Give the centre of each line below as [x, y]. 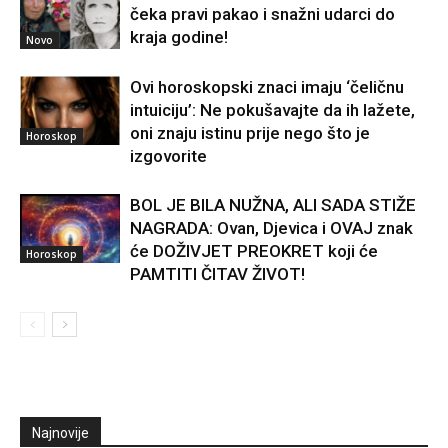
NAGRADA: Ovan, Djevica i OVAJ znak [271, 228]
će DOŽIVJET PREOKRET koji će [254, 251]
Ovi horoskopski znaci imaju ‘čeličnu [267, 87]
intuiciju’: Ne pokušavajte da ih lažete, [272, 110]
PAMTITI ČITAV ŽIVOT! [217, 274]
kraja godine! [179, 37]
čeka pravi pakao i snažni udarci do [262, 14]
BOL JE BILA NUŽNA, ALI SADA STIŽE [273, 205]
